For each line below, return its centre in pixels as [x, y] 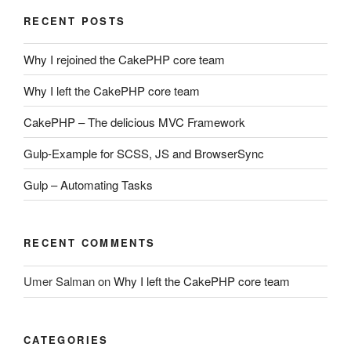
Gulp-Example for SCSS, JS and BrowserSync [144, 153]
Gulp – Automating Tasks [88, 184]
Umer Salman [59, 281]
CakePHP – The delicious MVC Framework [134, 121]
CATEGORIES [66, 339]
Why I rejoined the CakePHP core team [124, 59]
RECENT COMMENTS [90, 243]
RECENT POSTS [75, 20]
